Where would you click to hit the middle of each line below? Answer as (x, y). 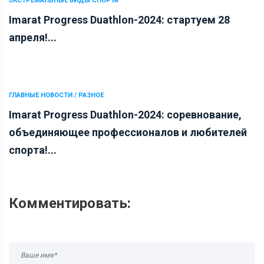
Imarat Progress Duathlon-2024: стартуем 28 (119, 19)
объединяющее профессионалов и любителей (128, 132)
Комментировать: (70, 203)
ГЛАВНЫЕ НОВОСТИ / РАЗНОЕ (56, 95)
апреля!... (33, 37)
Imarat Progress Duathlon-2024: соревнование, (125, 114)
